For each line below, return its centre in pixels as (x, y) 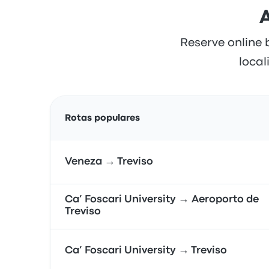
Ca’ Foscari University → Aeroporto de (162, 200)
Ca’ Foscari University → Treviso (146, 251)
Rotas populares (102, 118)
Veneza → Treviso (109, 162)
